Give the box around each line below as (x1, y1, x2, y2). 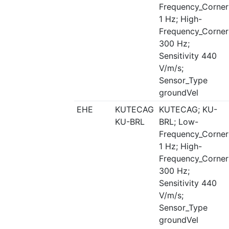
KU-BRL (114, 117, 145, 127)
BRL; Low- (158, 117, 198, 127)
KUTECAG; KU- (158, 104, 217, 114)
